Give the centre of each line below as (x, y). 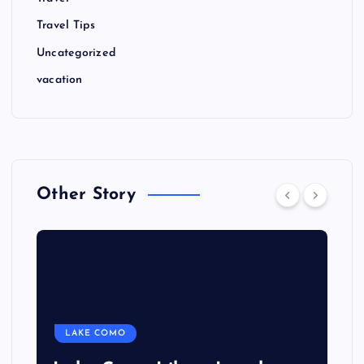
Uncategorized (76, 53)
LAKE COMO (96, 334)
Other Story (86, 195)
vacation (60, 80)
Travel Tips (66, 26)
